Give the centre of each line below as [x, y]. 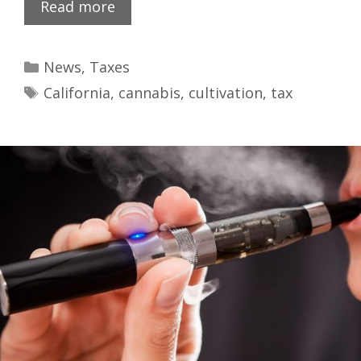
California [77, 93]
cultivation [225, 93]
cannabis [149, 93]
